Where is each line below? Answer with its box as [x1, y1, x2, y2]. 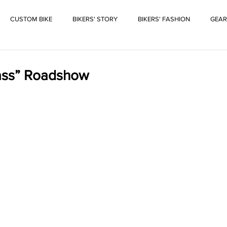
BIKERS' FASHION [138, 15, 190, 23]
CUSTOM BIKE [10, 15, 52, 23]
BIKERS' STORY [72, 15, 118, 23]
